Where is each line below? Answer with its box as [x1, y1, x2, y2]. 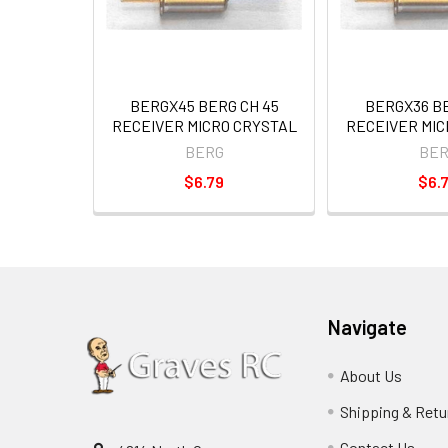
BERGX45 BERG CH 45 [129, 96, 279, 115]
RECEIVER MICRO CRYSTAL [111, 116, 297, 135]
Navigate [328, 315, 408, 339]
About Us [340, 366, 403, 385]
